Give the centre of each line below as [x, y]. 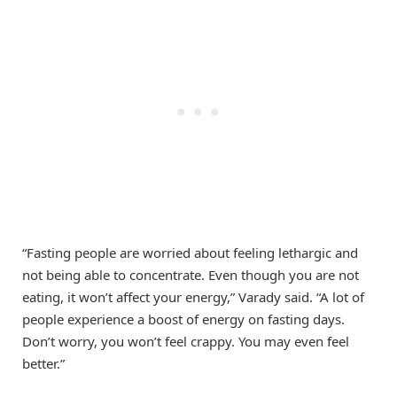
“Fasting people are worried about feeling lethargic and [190, 253]
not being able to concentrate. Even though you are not [191, 275]
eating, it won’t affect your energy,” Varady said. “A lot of [193, 297]
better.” [43, 364]
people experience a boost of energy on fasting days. [183, 319]
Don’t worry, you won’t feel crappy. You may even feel [186, 342]
